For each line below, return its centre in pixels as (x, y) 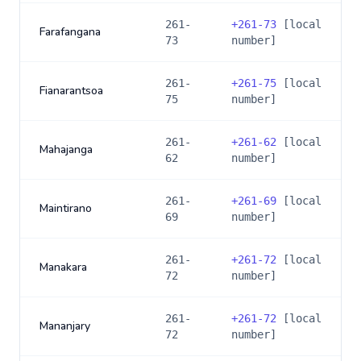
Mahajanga (66, 149)
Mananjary (65, 326)
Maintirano (66, 208)
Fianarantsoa (71, 91)
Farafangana (70, 32)
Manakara (63, 267)
